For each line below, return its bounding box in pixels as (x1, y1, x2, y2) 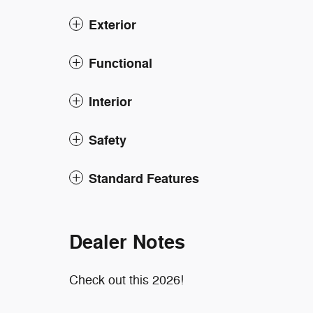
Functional (89, 55, 152, 72)
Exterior (89, 17, 136, 34)
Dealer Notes (69, 231, 185, 255)
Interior (89, 94, 132, 110)
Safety (89, 132, 126, 149)
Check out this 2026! (69, 272, 184, 288)
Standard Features (89, 170, 199, 187)
